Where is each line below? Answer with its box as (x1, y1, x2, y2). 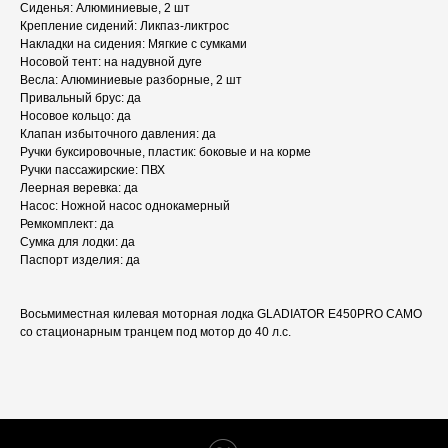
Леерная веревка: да (20, 181, 138, 196)
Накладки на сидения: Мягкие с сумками (20, 37, 247, 52)
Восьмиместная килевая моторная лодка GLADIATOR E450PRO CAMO (20, 307, 422, 322)
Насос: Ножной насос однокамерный (20, 199, 230, 214)
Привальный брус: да (20, 91, 141, 106)
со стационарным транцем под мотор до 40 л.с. (20, 325, 291, 340)
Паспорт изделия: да (20, 253, 140, 268)
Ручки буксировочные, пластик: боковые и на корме (20, 145, 311, 160)
